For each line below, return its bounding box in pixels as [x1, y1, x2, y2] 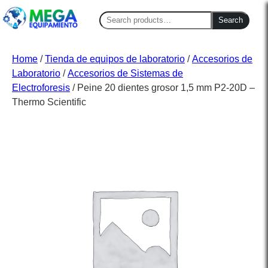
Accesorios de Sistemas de [68, 68, 183, 79]
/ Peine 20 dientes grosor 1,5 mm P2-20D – [70, 83, 255, 93]
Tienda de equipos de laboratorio [45, 54, 185, 65]
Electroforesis [12, 83, 70, 93]
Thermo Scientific [12, 97, 86, 108]
